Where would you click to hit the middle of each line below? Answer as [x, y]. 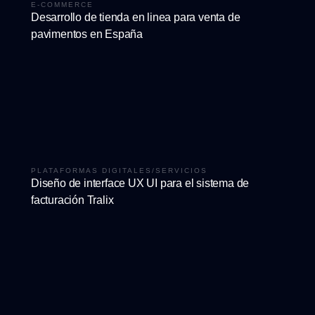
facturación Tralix [72, 200]
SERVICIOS [181, 170]
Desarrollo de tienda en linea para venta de [136, 17]
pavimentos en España [87, 34]
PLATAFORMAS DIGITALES [91, 170]
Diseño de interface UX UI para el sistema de [140, 183]
